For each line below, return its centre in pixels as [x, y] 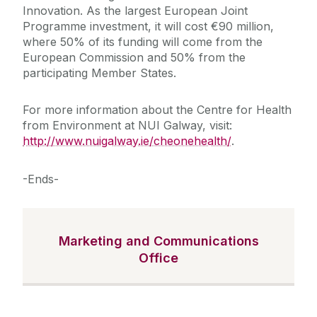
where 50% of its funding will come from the [143, 42]
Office [158, 258]
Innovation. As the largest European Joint [135, 11]
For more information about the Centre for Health [157, 110]
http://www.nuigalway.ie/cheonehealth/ [127, 141]
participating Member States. [103, 73]
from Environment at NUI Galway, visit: [129, 126]
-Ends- [41, 179]
